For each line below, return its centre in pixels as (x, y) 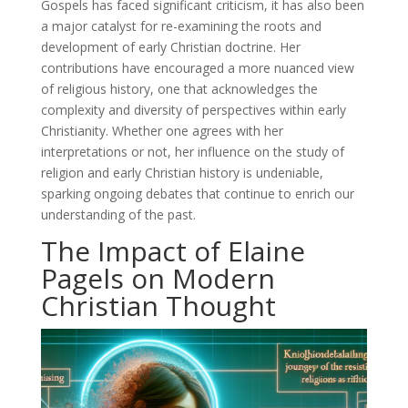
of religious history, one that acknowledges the (179, 89)
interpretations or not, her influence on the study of (192, 152)
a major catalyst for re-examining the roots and (181, 26)
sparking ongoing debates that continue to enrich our (197, 194)
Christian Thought (158, 306)
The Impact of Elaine (173, 251)
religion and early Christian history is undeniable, (182, 173)
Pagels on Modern (158, 279)
